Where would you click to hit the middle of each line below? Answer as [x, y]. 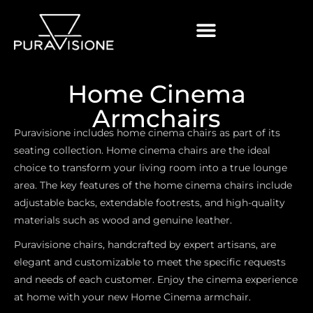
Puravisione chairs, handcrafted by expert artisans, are [145, 244]
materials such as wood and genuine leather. [123, 220]
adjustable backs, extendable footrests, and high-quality [150, 202]
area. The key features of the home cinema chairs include [153, 185]
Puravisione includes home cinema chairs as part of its [147, 132]
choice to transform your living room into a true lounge [151, 167]
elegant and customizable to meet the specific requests [150, 262]
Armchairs [156, 118]
